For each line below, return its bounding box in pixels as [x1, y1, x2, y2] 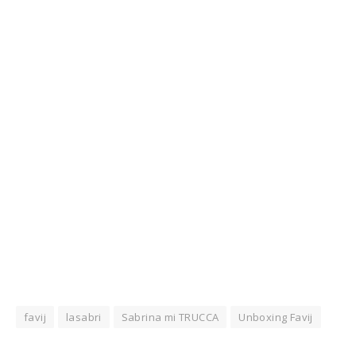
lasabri [65, 310, 102, 325]
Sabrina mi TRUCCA [121, 310, 219, 325]
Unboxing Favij [238, 310, 313, 325]
